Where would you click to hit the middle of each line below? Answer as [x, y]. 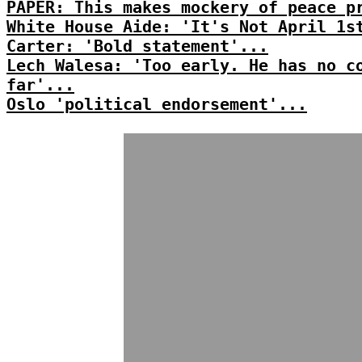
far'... [40, 85]
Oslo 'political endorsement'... [157, 104]
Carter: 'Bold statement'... [137, 46]
